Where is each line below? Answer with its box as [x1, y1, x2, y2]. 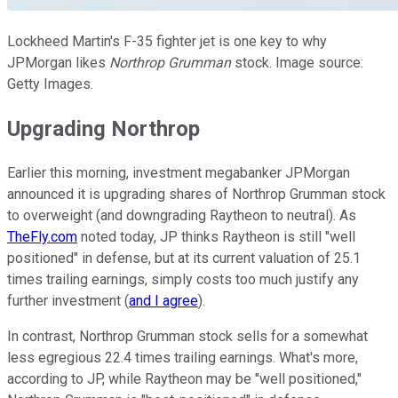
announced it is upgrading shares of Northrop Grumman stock [7, 185, 386, 203]
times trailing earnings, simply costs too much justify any [7, 270, 359, 288]
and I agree [129, 291, 198, 309]
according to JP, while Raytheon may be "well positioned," [7, 370, 362, 387]
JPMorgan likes [7, 53, 109, 71]
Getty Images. [7, 75, 93, 92]
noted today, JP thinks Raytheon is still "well [77, 227, 355, 245]
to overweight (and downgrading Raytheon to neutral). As [7, 206, 356, 224]
